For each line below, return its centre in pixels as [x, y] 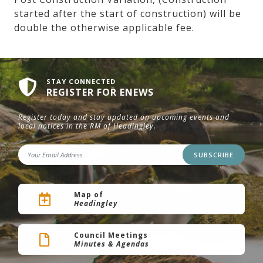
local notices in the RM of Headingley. [87, 126]
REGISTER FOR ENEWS [100, 92]
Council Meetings [111, 235]
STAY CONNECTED [81, 82]
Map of [88, 195]
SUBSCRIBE [213, 154]
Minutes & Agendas [111, 244]
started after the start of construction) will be [128, 14]
